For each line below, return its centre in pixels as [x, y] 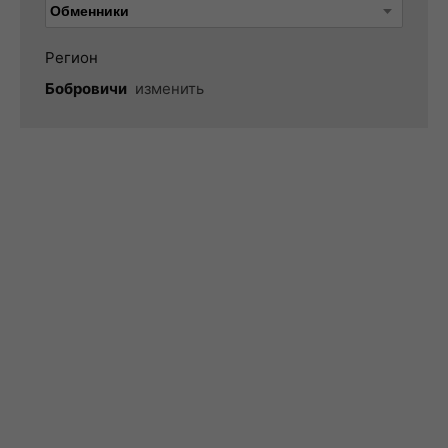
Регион [71, 57]
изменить [169, 88]
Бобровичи [86, 88]
